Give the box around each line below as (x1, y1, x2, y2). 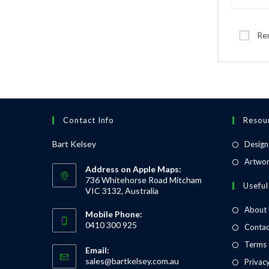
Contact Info (63, 115, 114, 125)
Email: (85, 245, 109, 255)
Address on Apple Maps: (85, 164, 181, 174)
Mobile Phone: (85, 209, 142, 219)
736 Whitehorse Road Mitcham (85, 175, 202, 185)
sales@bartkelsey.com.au (85, 256, 179, 266)
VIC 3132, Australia (85, 186, 159, 196)
